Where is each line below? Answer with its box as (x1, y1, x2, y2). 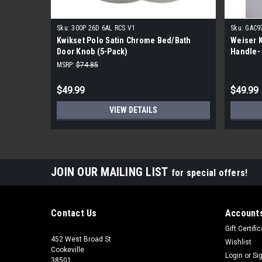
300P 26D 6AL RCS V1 (71, 23, 135, 32)
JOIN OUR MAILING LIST (51, 164, 171, 179)
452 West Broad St (51, 235, 111, 243)
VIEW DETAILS (109, 105, 157, 115)
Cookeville (51, 245, 84, 254)
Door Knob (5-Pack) (57, 46, 128, 56)
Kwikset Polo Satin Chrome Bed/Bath (57, 35, 191, 45)
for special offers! (171, 167, 248, 178)
